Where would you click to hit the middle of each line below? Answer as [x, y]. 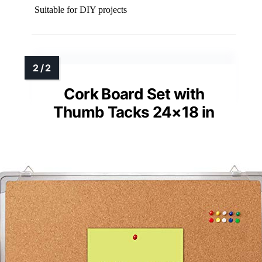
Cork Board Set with [134, 94]
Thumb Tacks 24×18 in [134, 112]
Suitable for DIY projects [81, 10]
